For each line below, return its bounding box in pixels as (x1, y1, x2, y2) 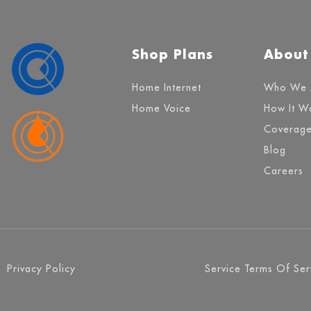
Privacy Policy (7, 262, 76, 276)
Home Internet (131, 81, 201, 94)
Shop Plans (131, 46, 213, 63)
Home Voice (131, 102, 191, 115)
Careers (263, 165, 303, 178)
